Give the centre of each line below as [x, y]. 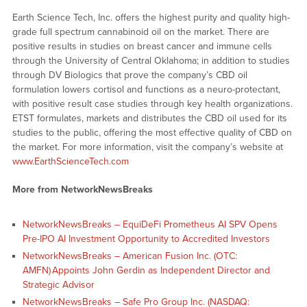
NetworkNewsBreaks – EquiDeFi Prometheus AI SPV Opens [150, 225]
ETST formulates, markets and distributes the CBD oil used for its [149, 119]
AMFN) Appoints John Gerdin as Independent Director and [146, 271]
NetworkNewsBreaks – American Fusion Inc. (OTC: [130, 256]
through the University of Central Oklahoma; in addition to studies [151, 61]
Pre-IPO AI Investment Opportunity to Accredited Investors [147, 239]
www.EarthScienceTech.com [70, 162]
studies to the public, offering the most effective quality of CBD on [152, 133]
